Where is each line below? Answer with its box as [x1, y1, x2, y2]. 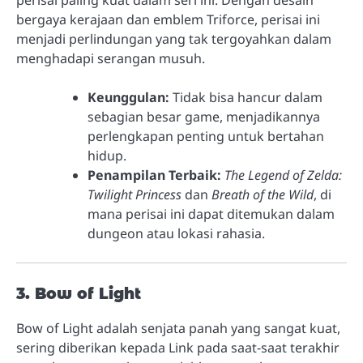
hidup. [88, 146, 126, 164]
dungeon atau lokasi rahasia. [88, 224, 265, 242]
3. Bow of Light [16, 284, 141, 303]
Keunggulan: [88, 88, 169, 106]
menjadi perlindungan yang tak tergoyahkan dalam [16, 29, 331, 48]
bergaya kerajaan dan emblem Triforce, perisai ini [16, 10, 320, 28]
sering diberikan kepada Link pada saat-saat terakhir [16, 338, 340, 357]
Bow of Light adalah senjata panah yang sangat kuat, [16, 318, 340, 337]
